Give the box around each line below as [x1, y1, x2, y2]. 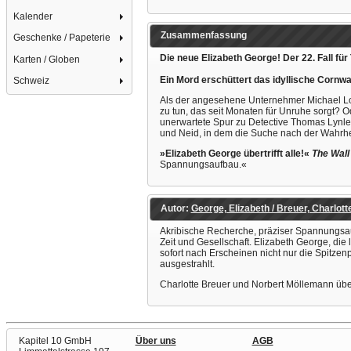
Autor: [160, 202, 191, 214]
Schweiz [13, 74, 50, 86]
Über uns [135, 335, 176, 346]
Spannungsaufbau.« [159, 158, 247, 170]
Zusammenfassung [160, 30, 247, 42]
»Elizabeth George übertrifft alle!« [159, 147, 312, 159]
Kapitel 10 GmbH [18, 335, 92, 346]
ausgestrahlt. [159, 258, 215, 270]
